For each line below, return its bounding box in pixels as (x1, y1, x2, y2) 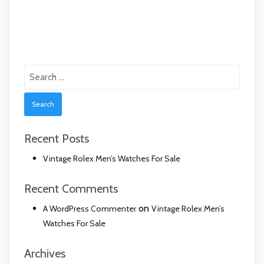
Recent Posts (24, 131, 89, 146)
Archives (24, 246, 65, 260)
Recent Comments (24, 181, 118, 196)
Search (24, 62, 51, 74)
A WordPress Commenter (43, 203, 136, 214)
